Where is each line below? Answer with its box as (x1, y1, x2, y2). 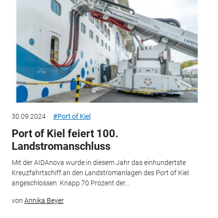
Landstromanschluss (11, 140, 110, 152)
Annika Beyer (24, 197, 64, 205)
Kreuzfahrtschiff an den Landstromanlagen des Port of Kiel (11, 169, 189, 177)
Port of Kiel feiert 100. (11, 127, 118, 140)
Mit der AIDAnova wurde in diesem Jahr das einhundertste (11, 159, 186, 167)
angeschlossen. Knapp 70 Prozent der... (11, 179, 129, 187)
